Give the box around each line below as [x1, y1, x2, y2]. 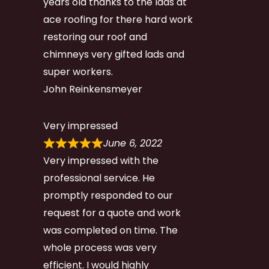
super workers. [43, 65, 113, 79]
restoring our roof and [43, 30, 147, 44]
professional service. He [43, 171, 155, 186]
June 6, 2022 [103, 136, 162, 151]
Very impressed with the [43, 154, 159, 168]
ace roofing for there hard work [43, 13, 193, 27]
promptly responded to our [43, 189, 173, 203]
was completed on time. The [43, 223, 178, 238]
